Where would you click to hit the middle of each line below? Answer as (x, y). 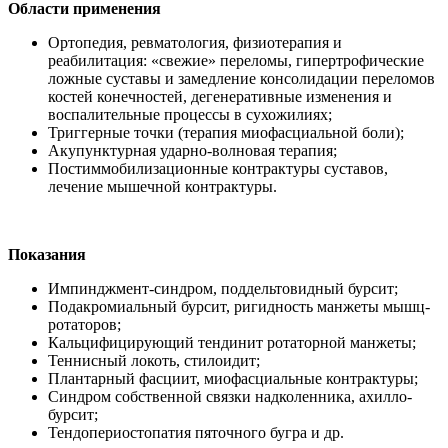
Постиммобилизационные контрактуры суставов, (218, 168)
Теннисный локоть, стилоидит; (154, 360)
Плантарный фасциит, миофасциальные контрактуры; (233, 378)
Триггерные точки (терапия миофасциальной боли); (226, 132)
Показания (47, 254)
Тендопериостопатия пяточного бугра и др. (196, 432)
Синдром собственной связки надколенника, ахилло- (230, 396)
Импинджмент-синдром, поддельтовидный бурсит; (223, 288)
